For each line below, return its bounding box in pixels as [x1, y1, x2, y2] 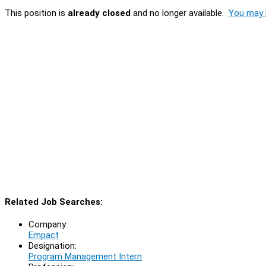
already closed [68, 7, 131, 18]
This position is [5, 7, 68, 18]
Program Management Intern [28, 251, 142, 262]
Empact [28, 229, 59, 240]
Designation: [28, 240, 77, 251]
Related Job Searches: [5, 196, 103, 207]
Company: [28, 218, 68, 230]
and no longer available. [131, 7, 229, 18]
